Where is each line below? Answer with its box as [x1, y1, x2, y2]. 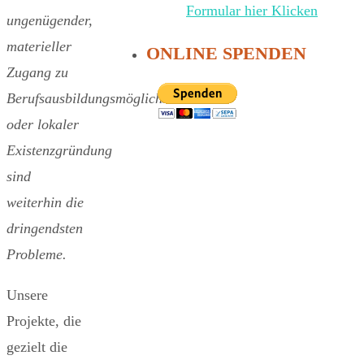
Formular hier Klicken [186, 2, 318, 19]
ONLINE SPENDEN [146, 43, 306, 63]
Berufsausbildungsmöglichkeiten [6, 89, 197, 106]
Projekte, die [6, 312, 81, 329]
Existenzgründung [6, 141, 112, 158]
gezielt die [6, 338, 67, 355]
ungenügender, [6, 11, 93, 28]
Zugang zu [6, 63, 68, 80]
